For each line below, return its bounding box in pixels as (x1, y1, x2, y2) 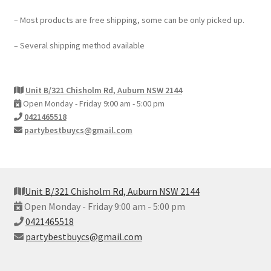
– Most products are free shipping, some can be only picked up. (13, 15, 244, 26)
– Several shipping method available (13, 40, 145, 51)
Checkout (13, 27, 53, 39)
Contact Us (13, 59, 60, 71)
